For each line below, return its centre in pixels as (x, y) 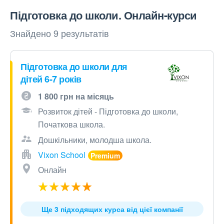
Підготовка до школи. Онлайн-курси (103, 15)
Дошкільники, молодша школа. (95, 140)
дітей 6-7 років (51, 79)
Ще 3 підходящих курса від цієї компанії (112, 209)
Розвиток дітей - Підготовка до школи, (108, 111)
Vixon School (62, 155)
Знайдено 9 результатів (59, 33)
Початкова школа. (71, 124)
